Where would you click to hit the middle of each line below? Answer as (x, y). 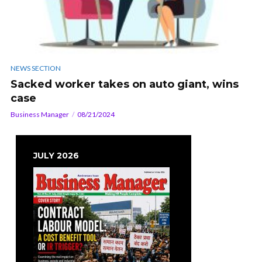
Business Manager (40, 115)
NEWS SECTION (36, 68)
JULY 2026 (56, 156)
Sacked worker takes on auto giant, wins (125, 85)
